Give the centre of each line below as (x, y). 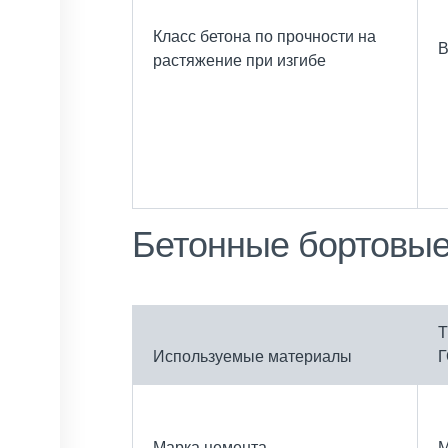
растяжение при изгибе (241, 60)
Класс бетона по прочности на (264, 36)
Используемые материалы (252, 356)
